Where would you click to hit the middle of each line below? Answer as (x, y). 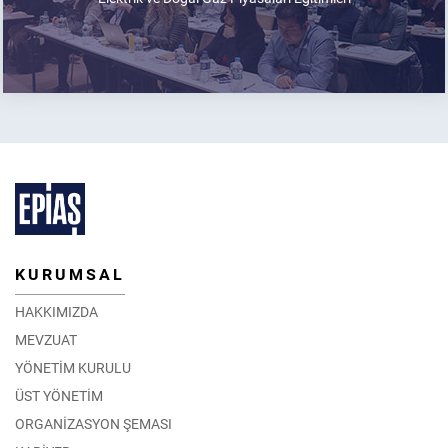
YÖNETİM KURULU (73, 368)
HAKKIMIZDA (56, 312)
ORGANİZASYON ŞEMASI (93, 424)
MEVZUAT (46, 340)
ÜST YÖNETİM (59, 396)
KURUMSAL (70, 275)
